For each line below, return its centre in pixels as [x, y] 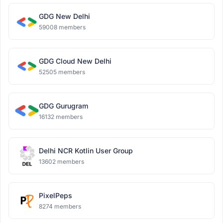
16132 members [61, 117]
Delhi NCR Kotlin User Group [86, 151]
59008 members [62, 27]
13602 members [61, 162]
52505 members [62, 72]
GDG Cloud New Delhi [75, 61]
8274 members [60, 206]
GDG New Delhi [64, 16]
